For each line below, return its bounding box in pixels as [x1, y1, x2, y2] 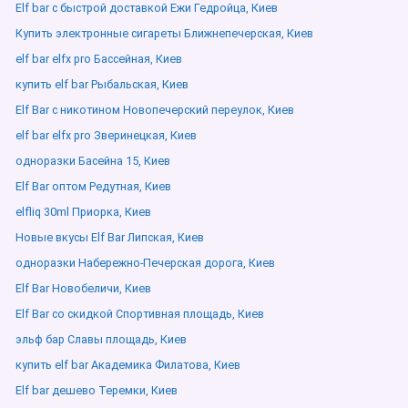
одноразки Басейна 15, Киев [15, 154, 170, 168]
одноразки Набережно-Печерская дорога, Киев [15, 256, 275, 270]
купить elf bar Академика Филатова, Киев [15, 358, 240, 372]
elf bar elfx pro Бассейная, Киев [15, 52, 182, 66]
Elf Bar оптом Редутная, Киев [15, 179, 171, 193]
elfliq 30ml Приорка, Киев [15, 205, 151, 219]
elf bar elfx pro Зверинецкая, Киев [15, 128, 197, 142]
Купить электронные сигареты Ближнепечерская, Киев [15, 26, 313, 40]
